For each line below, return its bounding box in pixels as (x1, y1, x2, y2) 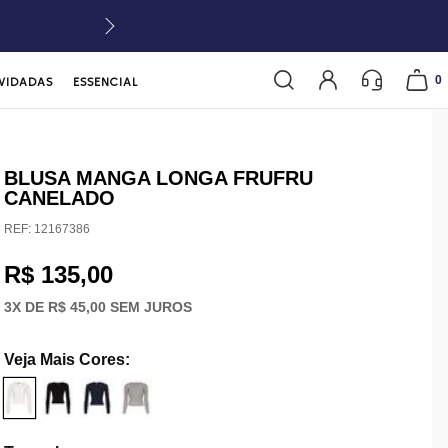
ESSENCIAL (73, 75, 139, 88)
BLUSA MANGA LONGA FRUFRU (3, 167, 313, 189)
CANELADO (3, 187, 115, 209)
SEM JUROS (105, 298, 192, 315)
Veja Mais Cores (3, 351, 125, 368)
